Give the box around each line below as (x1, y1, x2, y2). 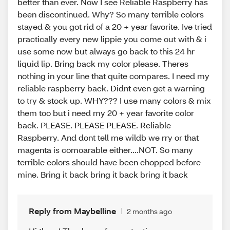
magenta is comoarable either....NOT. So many (17, 144, 193, 156)
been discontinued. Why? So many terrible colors (17, 9, 204, 20)
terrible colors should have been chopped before (17, 157, 201, 168)
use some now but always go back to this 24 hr (17, 46, 195, 57)
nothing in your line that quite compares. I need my (17, 70, 209, 82)
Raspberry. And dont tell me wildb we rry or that (17, 132, 199, 143)
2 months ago (127, 206, 172, 216)
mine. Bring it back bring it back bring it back (17, 169, 188, 180)
